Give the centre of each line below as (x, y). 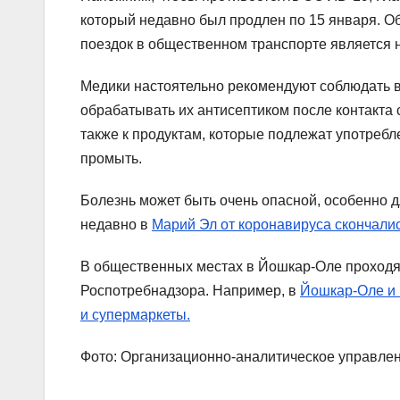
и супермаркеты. (135, 315)
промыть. (111, 159)
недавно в (116, 225)
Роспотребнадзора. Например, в (190, 291)
